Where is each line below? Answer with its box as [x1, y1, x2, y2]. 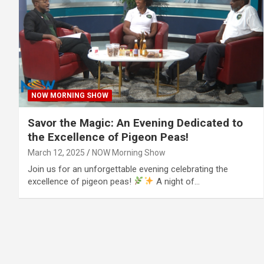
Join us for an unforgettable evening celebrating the [28, 163, 228, 174]
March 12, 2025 [28, 147, 85, 157]
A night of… [154, 176, 200, 187]
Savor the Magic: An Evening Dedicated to [28, 115, 243, 130]
